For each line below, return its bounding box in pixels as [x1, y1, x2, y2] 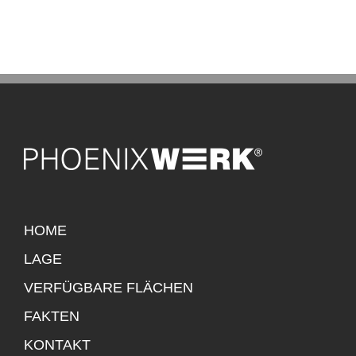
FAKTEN [24, 308, 79, 324]
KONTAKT [24, 336, 91, 353]
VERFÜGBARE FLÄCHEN [24, 279, 193, 296]
